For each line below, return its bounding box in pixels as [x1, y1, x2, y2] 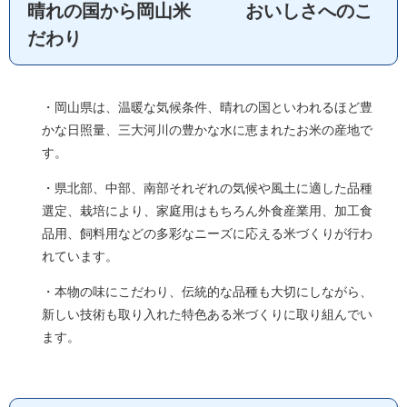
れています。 [42, 249, 118, 263]
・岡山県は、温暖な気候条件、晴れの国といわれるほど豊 [42, 100, 372, 114]
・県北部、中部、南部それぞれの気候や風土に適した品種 [42, 181, 372, 195]
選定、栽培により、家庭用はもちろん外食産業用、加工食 [42, 203, 372, 218]
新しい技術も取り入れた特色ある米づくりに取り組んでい [42, 307, 372, 322]
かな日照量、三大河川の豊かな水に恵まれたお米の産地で [42, 123, 372, 137]
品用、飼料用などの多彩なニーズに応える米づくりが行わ [42, 226, 372, 241]
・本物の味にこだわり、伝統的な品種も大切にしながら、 [42, 284, 372, 299]
